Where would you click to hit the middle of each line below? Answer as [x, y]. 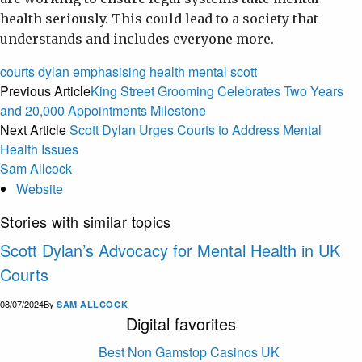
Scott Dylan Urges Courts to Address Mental [196, 130]
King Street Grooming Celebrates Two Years [217, 91]
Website [40, 189]
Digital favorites [181, 324]
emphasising [109, 72]
